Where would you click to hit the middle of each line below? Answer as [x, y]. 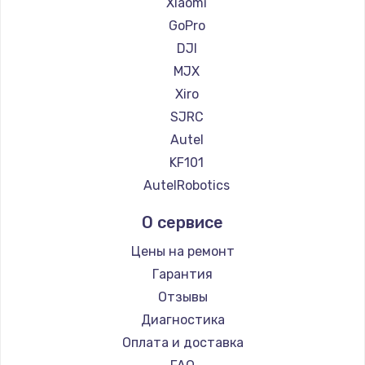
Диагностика [182, 319]
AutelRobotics [187, 185]
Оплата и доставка [182, 342]
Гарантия [182, 274]
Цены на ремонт [182, 251]
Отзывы [182, 297]
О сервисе [182, 222]
